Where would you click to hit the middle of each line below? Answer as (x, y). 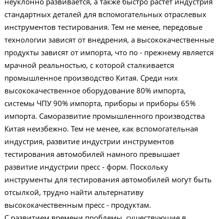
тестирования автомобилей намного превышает (92, 154)
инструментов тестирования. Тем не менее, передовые (103, 27)
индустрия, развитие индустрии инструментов (89, 141)
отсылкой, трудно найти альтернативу (74, 192)
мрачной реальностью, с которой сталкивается (89, 65)
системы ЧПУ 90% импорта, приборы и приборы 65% (100, 103)
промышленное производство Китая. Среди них (91, 78)
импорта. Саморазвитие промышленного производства (104, 116)
